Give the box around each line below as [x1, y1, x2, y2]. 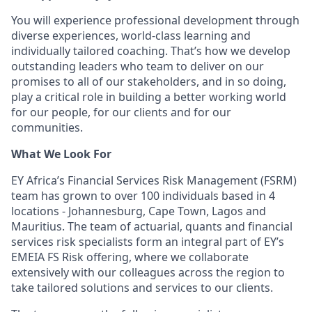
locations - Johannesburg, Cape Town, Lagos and [11, 203, 266, 219]
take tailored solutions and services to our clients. [11, 280, 273, 295]
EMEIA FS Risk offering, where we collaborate [11, 249, 249, 265]
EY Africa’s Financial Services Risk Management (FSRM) [11, 173, 297, 188]
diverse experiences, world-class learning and [11, 28, 251, 43]
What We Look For [11, 146, 111, 162]
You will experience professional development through [11, 13, 299, 28]
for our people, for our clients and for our [11, 104, 231, 120]
